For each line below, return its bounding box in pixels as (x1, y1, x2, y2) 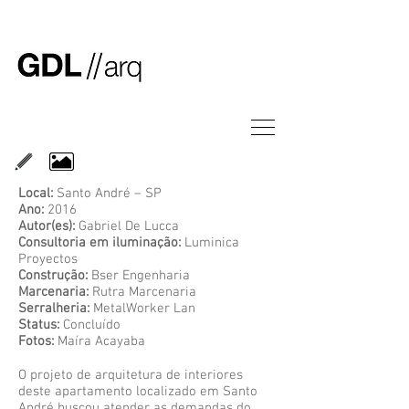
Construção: (18, 267, 91, 284)
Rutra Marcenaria (92, 284, 196, 300)
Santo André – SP (53, 185, 165, 202)
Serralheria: (18, 300, 93, 317)
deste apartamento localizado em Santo (18, 383, 257, 400)
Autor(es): (18, 218, 75, 235)
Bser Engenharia (91, 267, 190, 284)
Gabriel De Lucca (75, 218, 183, 235)
